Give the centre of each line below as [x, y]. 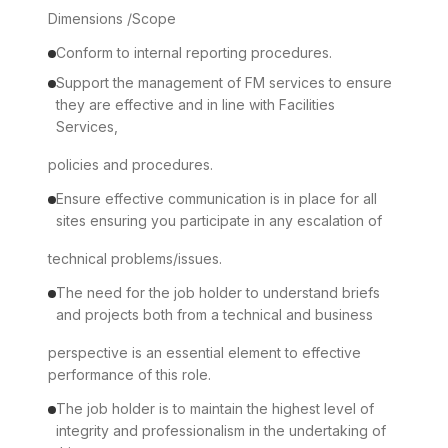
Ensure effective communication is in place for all [216, 198]
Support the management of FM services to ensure [224, 82]
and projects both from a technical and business [214, 314]
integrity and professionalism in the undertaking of [221, 430]
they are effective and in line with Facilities [195, 104]
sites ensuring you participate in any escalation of [219, 220]
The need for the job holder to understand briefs [218, 292]
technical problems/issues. [135, 258]
